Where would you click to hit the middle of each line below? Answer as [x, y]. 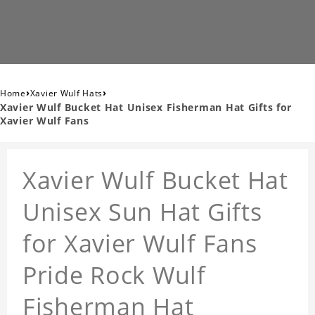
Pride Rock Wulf [114, 275]
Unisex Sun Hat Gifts [142, 212]
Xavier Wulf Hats [66, 94]
